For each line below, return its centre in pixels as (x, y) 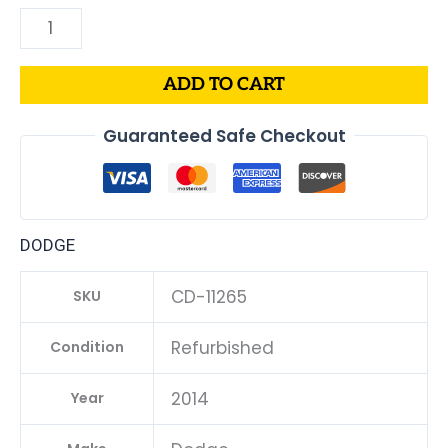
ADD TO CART (224, 84)
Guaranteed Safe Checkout (224, 135)
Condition (87, 347)
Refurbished (222, 348)
